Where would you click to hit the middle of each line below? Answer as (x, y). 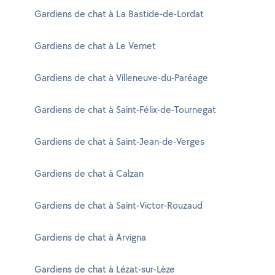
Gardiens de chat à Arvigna (90, 237)
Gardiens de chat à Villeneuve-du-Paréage (121, 78)
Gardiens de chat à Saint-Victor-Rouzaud (118, 205)
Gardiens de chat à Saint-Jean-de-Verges (119, 141)
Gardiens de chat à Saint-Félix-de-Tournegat (125, 110)
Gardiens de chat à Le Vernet (95, 46)
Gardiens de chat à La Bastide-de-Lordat (119, 14)
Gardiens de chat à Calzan (89, 173)
